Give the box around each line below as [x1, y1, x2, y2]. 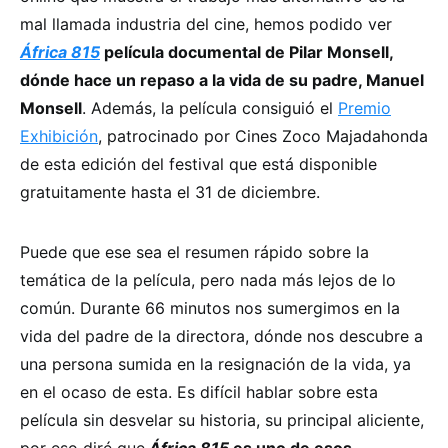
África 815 [20, 42, 100, 63]
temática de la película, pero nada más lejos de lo [20, 270, 396, 291]
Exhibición [20, 126, 98, 147]
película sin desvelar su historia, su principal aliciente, [20, 410, 424, 431]
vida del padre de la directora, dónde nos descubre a [20, 326, 423, 347]
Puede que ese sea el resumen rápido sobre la [20, 242, 369, 263]
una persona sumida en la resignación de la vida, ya [20, 354, 411, 375]
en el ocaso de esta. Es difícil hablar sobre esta [20, 382, 378, 403]
